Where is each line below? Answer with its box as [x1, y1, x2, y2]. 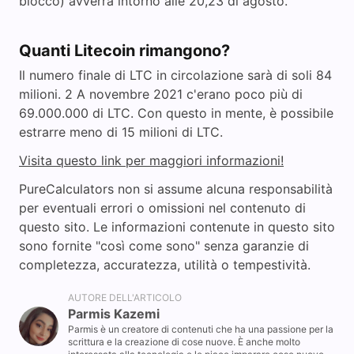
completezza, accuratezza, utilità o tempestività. [19, 257, 311, 273]
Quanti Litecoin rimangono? [19, 41, 230, 61]
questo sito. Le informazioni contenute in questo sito [19, 219, 335, 235]
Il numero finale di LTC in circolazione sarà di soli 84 [19, 67, 332, 84]
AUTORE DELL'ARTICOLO [68, 292, 182, 304]
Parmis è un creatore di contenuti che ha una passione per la [68, 323, 333, 336]
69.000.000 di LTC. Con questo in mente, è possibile [19, 105, 333, 122]
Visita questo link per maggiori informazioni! [19, 153, 284, 169]
